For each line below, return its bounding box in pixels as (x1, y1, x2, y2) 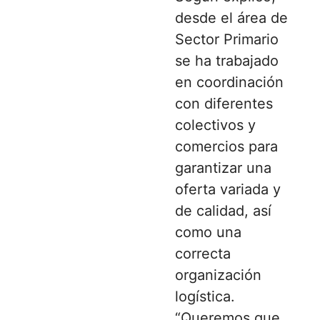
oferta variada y (175, 180, 281, 198)
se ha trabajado (175, 51, 279, 69)
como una (175, 223, 241, 241)
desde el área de (175, 9, 288, 26)
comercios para (175, 137, 278, 155)
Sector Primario (175, 30, 279, 48)
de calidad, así (175, 201, 271, 219)
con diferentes (175, 94, 273, 112)
